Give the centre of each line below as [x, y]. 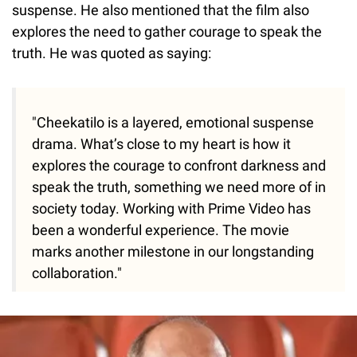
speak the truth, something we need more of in [179, 187]
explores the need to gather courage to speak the [167, 32]
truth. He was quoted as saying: [112, 53]
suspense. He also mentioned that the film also [161, 10]
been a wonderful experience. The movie [161, 230]
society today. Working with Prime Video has [171, 209]
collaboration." [77, 273]
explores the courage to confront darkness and [179, 166]
